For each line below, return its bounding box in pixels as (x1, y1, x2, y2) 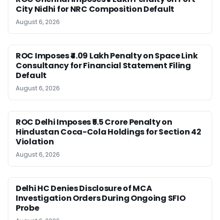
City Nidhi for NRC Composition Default (16, 3, 175, 15)
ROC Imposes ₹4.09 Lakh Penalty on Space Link (16, 50, 198, 61)
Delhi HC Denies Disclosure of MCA (16, 182, 152, 194)
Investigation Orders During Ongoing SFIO (16, 192, 186, 204)
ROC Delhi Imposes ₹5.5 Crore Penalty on (16, 116, 172, 128)
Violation (16, 136, 54, 147)
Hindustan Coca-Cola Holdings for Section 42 (16, 126, 201, 137)
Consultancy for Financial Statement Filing (16, 59, 191, 71)
